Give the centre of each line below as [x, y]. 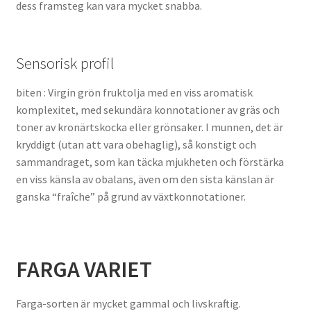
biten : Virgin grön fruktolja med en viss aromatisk [134, 92]
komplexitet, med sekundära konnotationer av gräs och [148, 109]
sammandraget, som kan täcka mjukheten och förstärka [150, 161]
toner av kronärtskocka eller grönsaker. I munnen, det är [149, 127]
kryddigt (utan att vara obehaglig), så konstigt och [136, 144]
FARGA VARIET [84, 270]
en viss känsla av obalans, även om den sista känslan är [145, 179]
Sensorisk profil [65, 63]
